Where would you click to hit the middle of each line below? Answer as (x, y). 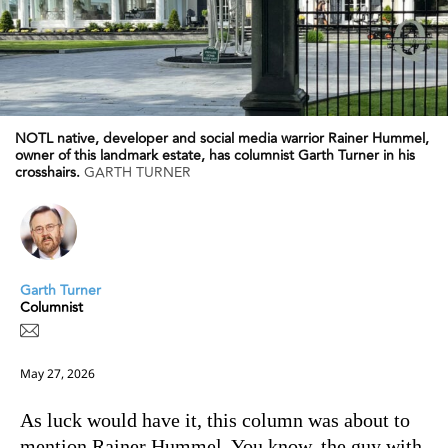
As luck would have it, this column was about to (215, 419)
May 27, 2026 (57, 373)
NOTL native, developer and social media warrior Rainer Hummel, (222, 138)
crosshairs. (47, 172)
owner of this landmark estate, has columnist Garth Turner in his (215, 155)
